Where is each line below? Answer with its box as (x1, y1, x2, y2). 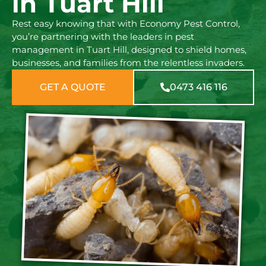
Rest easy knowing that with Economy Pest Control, (12, 18, 240, 30)
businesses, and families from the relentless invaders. (12, 57, 245, 69)
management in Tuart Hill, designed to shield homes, (12, 44, 246, 56)
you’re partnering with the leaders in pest (12, 31, 194, 43)
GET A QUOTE (39, 81, 106, 93)
